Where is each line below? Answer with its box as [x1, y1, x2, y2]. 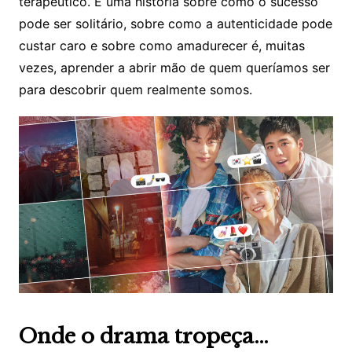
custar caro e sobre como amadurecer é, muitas [18, 38, 305, 54]
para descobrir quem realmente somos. [18, 82, 252, 98]
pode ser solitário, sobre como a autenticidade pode [18, 16, 332, 32]
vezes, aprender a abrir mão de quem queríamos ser [18, 60, 330, 76]
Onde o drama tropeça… [18, 324, 269, 350]
